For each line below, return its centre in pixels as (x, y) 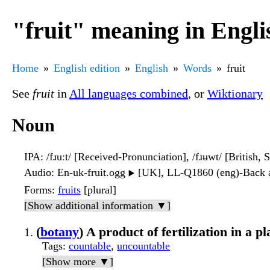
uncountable (143, 246)
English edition (87, 68)
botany (60, 232)
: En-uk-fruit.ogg (90, 173)
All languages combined (129, 93)
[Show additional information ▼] (97, 206)
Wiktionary (235, 93)
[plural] (99, 190)
